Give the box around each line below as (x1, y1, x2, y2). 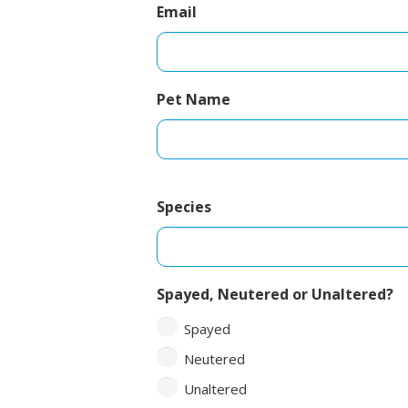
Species (157, 196, 211, 217)
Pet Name (157, 88, 230, 109)
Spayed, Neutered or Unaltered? (157, 283, 393, 304)
